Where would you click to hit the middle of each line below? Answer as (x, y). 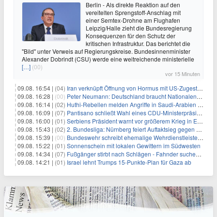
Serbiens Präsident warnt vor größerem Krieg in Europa (132, 121)
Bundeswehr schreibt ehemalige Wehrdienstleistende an (132, 137)
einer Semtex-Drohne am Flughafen (133, 20)
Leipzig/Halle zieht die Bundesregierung (139, 28)
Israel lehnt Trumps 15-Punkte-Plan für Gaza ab (129, 162)
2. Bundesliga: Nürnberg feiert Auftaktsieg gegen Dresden (132, 129)
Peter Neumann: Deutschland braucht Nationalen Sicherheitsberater (132, 96)
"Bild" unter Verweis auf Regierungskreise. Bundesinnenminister (106, 51)
